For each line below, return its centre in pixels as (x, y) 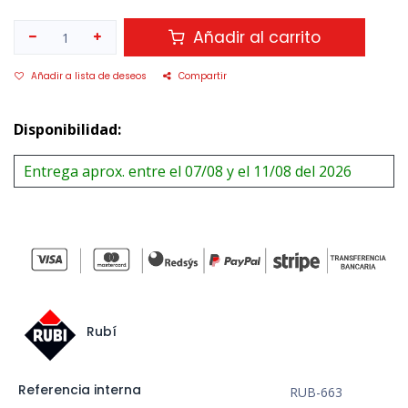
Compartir (203, 76)
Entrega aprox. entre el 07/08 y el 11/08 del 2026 (188, 172)
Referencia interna (79, 390)
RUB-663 (316, 393)
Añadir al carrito (255, 38)
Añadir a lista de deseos (89, 76)
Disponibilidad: (67, 130)
